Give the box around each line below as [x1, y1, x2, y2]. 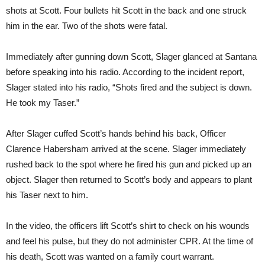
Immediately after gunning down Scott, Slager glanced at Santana [6, 51, 257, 62]
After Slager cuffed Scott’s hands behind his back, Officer [6, 128, 226, 139]
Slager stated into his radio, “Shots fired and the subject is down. [6, 82, 252, 93]
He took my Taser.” [6, 98, 79, 108]
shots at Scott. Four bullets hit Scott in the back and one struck [6, 5, 247, 16]
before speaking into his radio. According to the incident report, [6, 67, 244, 77]
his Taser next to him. [6, 190, 88, 201]
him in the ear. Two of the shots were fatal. [6, 21, 167, 31]
